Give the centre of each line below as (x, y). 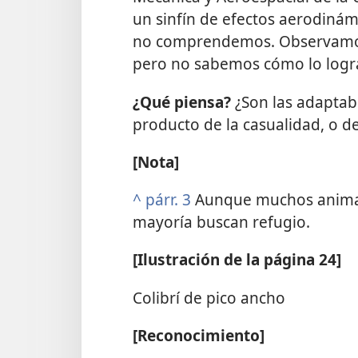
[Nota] (156, 161)
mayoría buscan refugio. (221, 222)
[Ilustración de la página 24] (237, 260)
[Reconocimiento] (199, 335)
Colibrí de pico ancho (209, 297)
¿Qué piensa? (184, 101)
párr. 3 (168, 200)
